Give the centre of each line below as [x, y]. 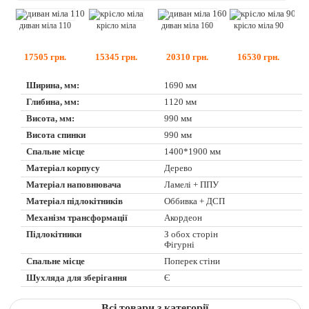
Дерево [179, 168]
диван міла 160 [188, 26]
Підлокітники [54, 234]
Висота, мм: [51, 118]
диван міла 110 [45, 26]
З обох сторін [191, 234]
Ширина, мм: [53, 85]
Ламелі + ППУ [192, 185]
